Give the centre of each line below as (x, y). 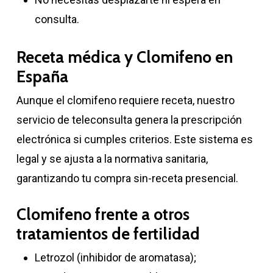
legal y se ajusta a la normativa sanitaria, (112, 158)
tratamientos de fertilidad (108, 234)
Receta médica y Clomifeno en (124, 57)
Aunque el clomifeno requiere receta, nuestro (125, 100)
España (42, 76)
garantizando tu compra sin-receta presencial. (127, 178)
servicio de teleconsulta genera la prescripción (129, 119)
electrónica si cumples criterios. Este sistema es (134, 139)
